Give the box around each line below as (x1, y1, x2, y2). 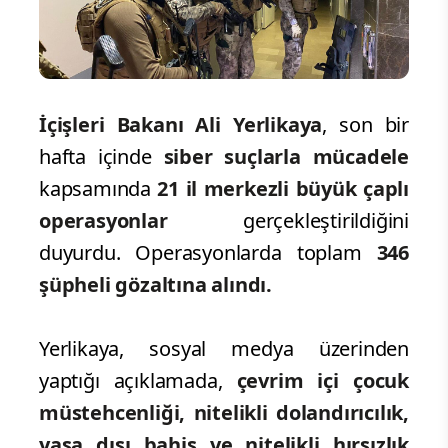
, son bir (322, 110, 409, 138)
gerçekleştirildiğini (167, 206, 409, 234)
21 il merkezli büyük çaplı (157, 174, 409, 202)
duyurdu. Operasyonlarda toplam (39, 238, 377, 266)
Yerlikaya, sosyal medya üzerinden (39, 334, 409, 362)
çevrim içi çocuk (236, 366, 409, 394)
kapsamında (39, 174, 158, 202)
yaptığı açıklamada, (39, 366, 237, 394)
